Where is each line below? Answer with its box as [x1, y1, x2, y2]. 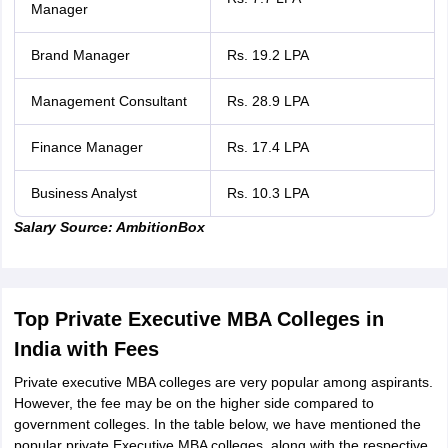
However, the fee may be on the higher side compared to [13, 395, 374, 411]
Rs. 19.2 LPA [226, 47, 309, 63]
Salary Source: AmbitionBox [13, 219, 205, 235]
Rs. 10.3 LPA [226, 185, 309, 201]
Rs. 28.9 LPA [226, 93, 309, 109]
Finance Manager [30, 139, 143, 155]
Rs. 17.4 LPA [226, 139, 309, 155]
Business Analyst [30, 185, 137, 201]
